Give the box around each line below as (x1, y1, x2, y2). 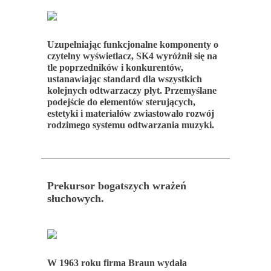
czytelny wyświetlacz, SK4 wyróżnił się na (47, 50, 217, 61)
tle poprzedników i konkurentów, (47, 62, 183, 73)
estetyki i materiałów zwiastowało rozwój (47, 108, 214, 119)
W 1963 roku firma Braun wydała (47, 257, 187, 268)
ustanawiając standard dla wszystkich (47, 73, 202, 84)
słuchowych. (47, 192, 104, 204)
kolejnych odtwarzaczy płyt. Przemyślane (47, 85, 217, 96)
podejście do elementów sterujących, (47, 96, 195, 107)
